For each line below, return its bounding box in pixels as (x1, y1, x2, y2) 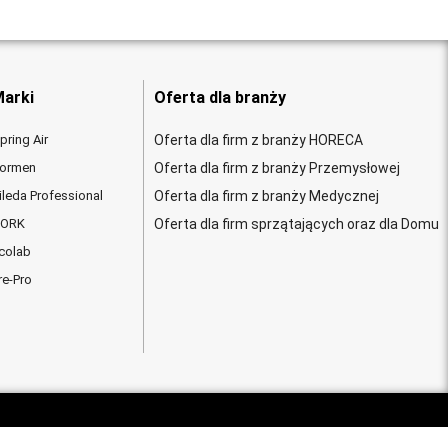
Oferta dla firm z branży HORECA (153, 132, 363, 149)
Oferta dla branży (153, 88, 286, 108)
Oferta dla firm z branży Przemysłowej (153, 160, 400, 177)
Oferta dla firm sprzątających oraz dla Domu (153, 216, 439, 233)
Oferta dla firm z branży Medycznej (153, 188, 379, 205)
